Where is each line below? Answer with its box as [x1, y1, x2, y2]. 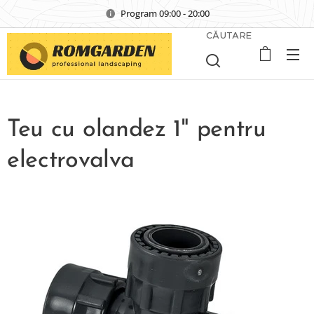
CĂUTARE [206, 29, 252, 41]
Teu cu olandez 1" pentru [7, 118, 266, 142]
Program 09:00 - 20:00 [120, 6, 210, 20]
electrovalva [7, 149, 135, 173]
